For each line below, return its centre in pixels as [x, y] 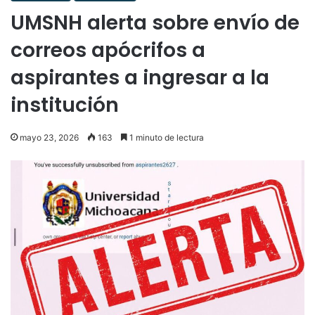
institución [65, 105]
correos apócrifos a [108, 50]
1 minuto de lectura [166, 137]
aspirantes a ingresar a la [140, 77]
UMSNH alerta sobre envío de [155, 22]
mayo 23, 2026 [49, 137]
